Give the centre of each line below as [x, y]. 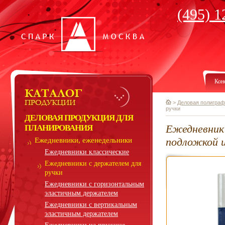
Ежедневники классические [87, 152]
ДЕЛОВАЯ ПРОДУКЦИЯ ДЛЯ [79, 118]
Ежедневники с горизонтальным [94, 184]
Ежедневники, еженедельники [83, 140]
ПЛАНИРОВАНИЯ [59, 128]
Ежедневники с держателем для [93, 163]
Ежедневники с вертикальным [91, 205]
